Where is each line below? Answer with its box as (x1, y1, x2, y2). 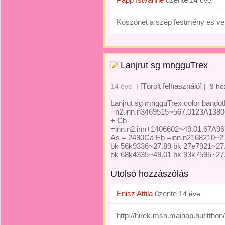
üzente (153, 189, 179, 198)
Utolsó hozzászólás (110, 169, 188, 179)
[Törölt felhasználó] (140, 82, 202, 90)
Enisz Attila (117, 189, 153, 198)
